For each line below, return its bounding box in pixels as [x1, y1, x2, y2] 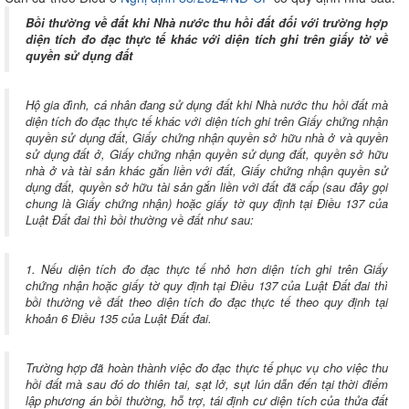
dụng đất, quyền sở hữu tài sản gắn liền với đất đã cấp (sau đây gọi [26, 178, 388, 195]
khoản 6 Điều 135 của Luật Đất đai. [26, 309, 212, 327]
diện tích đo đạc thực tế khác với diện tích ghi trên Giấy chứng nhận [26, 112, 388, 130]
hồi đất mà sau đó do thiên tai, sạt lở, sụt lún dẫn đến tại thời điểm [26, 375, 388, 393]
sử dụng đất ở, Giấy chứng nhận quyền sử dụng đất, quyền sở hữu [26, 145, 388, 163]
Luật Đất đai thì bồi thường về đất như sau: [26, 211, 254, 228]
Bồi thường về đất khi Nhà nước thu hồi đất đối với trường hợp [26, 14, 388, 31]
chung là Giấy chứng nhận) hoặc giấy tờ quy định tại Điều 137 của [26, 194, 388, 212]
